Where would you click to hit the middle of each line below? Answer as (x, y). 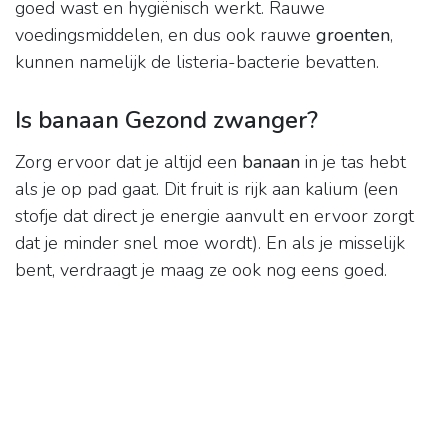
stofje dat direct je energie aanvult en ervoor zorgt (214, 216)
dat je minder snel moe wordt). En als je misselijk (210, 243)
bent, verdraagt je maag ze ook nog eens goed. (201, 270)
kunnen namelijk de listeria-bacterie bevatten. (197, 62)
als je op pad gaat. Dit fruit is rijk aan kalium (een (206, 189)
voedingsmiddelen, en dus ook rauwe (165, 35)
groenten (353, 35)
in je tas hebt (353, 162)
